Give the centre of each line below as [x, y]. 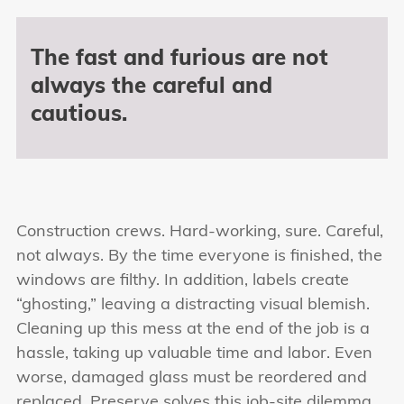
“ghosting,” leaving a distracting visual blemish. [193, 306]
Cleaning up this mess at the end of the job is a [193, 330]
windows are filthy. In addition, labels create [183, 281]
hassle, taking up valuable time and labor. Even [194, 354]
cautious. [79, 116]
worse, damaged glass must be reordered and [192, 379]
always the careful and [151, 88]
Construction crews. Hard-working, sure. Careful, [200, 233]
